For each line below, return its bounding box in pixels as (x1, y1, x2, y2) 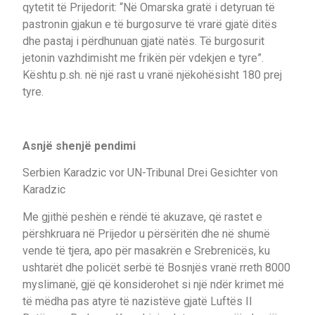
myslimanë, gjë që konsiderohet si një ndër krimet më (22, 277, 284, 291)
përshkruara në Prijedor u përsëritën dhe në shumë (22, 226, 270, 240)
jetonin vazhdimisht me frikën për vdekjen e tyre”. (22, 51, 264, 65)
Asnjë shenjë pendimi (22, 139, 136, 153)
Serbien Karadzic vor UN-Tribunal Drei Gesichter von (22, 166, 278, 180)
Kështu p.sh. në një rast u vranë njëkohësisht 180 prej (22, 67, 282, 82)
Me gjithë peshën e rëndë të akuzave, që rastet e (22, 210, 262, 224)
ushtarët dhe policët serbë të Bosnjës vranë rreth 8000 (22, 260, 290, 274)
